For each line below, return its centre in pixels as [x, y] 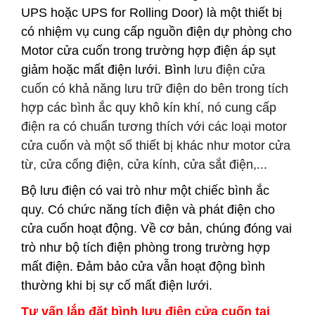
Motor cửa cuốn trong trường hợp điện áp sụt [148, 51]
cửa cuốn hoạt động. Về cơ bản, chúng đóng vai [156, 229]
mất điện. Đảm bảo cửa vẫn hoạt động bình [143, 266]
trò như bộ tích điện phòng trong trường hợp [146, 247]
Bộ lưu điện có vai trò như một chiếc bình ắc [145, 191]
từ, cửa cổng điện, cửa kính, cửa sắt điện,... [144, 165]
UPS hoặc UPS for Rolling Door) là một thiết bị [152, 13]
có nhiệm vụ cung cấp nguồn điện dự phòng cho [156, 32]
